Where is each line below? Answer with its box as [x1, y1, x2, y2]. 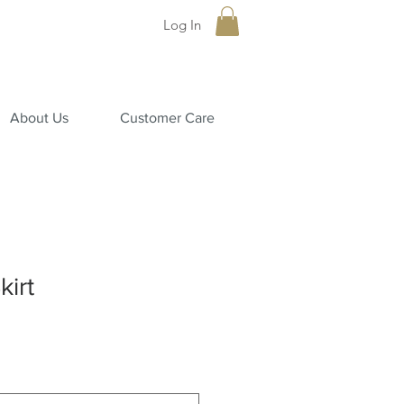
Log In [163, 15, 202, 33]
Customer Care [119, 110, 215, 125]
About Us [9, 110, 69, 125]
